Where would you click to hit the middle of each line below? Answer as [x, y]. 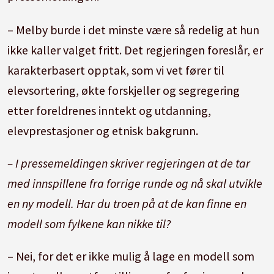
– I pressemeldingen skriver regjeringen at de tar [129, 163]
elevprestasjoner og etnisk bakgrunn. [103, 131]
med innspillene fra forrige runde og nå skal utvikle [135, 183]
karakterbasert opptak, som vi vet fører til [116, 70]
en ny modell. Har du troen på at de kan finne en [127, 204]
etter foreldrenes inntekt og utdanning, [109, 111]
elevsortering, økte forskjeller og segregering [124, 91]
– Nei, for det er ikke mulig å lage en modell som [131, 256]
